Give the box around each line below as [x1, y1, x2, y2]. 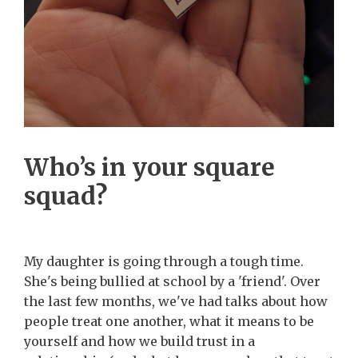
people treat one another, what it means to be [24, 313, 314, 330]
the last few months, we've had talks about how [24, 293, 328, 310]
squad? [24, 181, 107, 212]
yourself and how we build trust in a [24, 333, 255, 350]
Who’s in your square [24, 152, 275, 183]
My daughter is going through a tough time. [24, 253, 304, 270]
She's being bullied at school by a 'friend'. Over [24, 273, 320, 290]
